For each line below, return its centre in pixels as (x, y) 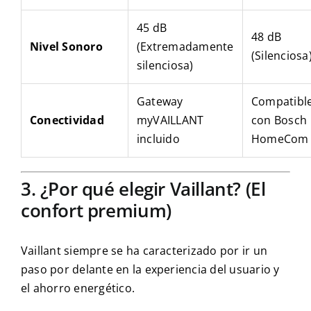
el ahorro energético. (78, 288)
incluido (158, 139)
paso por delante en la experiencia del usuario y (150, 269)
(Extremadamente (185, 47)
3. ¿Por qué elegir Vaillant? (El (143, 189)
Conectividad (67, 120)
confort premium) (96, 211)
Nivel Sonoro (66, 47)
